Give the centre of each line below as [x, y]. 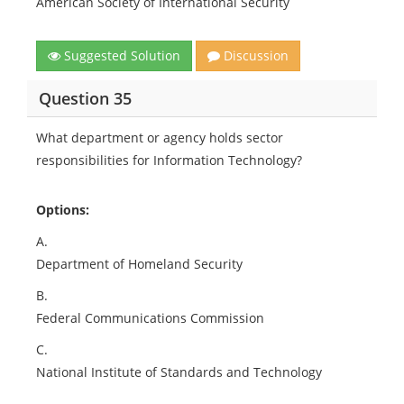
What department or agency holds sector [160, 138]
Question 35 [85, 98]
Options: [63, 210]
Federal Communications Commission [150, 318]
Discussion [254, 55]
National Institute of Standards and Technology [179, 372]
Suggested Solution [120, 55]
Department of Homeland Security [139, 264]
